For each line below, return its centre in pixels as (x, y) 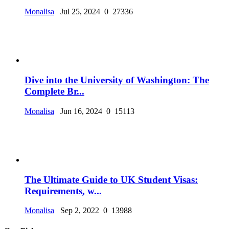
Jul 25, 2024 (78, 12)
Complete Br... (54, 91)
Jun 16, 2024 (79, 111)
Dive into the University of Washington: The (117, 80)
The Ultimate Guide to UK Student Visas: (111, 179)
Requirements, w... (63, 191)
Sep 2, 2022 (78, 211)
